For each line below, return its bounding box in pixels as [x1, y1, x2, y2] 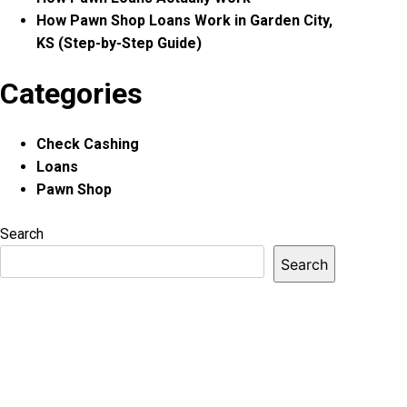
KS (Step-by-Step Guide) [36, 35, 203, 52]
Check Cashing [36, 135, 140, 153]
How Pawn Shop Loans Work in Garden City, [36, 12, 333, 29]
